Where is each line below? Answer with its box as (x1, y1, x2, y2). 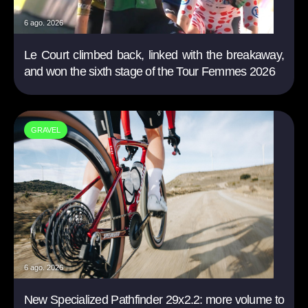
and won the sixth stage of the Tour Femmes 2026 (23, 65, 275, 79)
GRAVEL (30, 126, 60, 135)
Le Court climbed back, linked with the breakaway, (23, 48, 285, 63)
